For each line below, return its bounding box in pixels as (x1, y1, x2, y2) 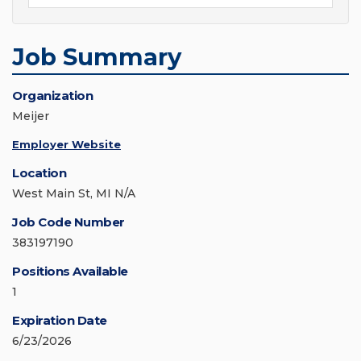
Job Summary (12, 43, 181, 72)
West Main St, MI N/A (12, 186, 135, 201)
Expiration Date (12, 313, 107, 329)
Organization (12, 88, 93, 104)
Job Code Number (12, 214, 125, 230)
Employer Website (12, 138, 121, 151)
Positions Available (12, 263, 128, 280)
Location (12, 165, 66, 181)
